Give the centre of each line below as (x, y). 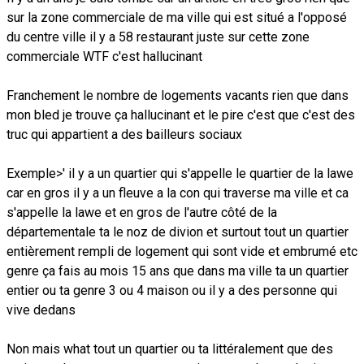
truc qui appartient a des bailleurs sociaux (124, 134)
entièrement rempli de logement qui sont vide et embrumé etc (182, 251)
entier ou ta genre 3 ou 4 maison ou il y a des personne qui (172, 290)
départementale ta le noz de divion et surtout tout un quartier (178, 232)
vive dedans (43, 310)
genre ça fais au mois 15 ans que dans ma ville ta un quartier (178, 271)
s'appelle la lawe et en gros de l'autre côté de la (142, 212)
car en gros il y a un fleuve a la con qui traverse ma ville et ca (178, 193)
